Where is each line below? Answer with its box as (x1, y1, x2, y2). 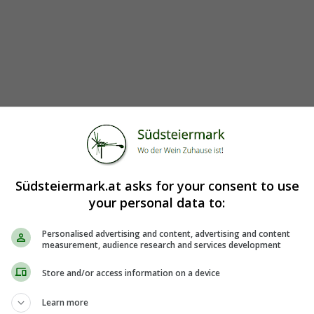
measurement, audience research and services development (42, 238, 281, 251)
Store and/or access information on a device (42, 267, 220, 279)
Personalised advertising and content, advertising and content (42, 227, 290, 240)
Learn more (42, 296, 88, 308)
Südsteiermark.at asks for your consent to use (15, 177, 299, 194)
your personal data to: (89, 193, 225, 211)
